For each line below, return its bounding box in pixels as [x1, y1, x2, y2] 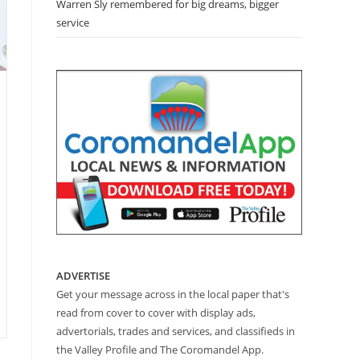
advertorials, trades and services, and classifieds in [56, 323, 295, 338]
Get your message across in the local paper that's [56, 286, 289, 301]
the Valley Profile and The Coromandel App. [56, 342, 264, 357]
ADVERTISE [56, 268, 110, 283]
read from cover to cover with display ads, [56, 305, 256, 320]
